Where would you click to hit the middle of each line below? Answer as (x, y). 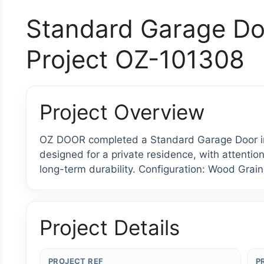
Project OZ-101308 (135, 59)
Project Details (110, 227)
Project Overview (122, 112)
